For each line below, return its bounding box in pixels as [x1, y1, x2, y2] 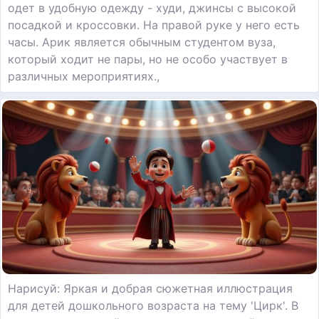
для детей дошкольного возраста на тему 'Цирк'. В [8, 298, 298, 313]
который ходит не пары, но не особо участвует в [8, 51, 288, 66]
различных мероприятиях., [8, 68, 159, 83]
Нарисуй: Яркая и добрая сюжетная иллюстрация [8, 281, 293, 296]
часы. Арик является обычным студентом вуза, [8, 34, 276, 49]
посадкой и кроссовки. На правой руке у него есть [8, 17, 300, 32]
